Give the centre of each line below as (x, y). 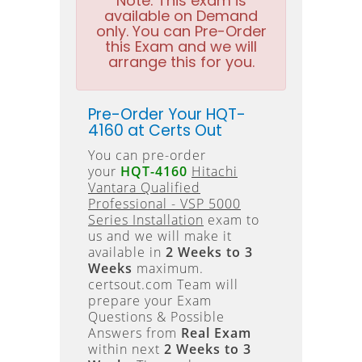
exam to (232, 220)
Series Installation (146, 220)
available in (127, 252)
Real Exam (216, 333)
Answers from (135, 333)
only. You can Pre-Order (181, 31)
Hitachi (215, 171)
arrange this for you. (181, 62)
